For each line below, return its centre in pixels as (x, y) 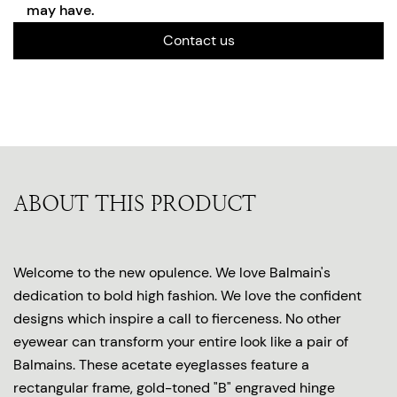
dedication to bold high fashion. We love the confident (187, 295)
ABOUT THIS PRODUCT (135, 203)
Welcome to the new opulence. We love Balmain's (172, 272)
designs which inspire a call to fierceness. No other (177, 318)
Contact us (198, 40)
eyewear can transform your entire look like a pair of (181, 341)
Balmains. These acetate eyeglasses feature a (161, 364)
